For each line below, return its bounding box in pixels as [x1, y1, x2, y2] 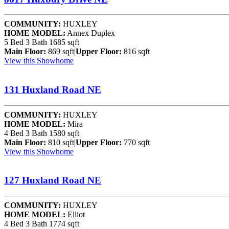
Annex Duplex [65, 29, 115, 38]
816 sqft [122, 47, 150, 56]
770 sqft [122, 138, 150, 147]
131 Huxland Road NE [4, 84, 101, 95]
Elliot [65, 210, 85, 219]
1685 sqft [49, 38, 79, 47]
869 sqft [46, 47, 74, 56]
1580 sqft [49, 128, 79, 138]
